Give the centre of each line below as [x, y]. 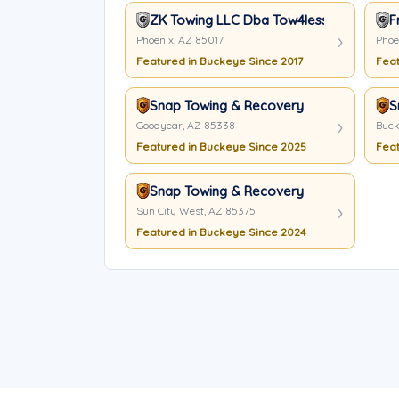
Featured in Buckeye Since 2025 [221, 147]
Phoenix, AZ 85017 [180, 40]
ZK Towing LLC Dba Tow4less [239, 20]
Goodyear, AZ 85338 [186, 125]
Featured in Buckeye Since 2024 [221, 232]
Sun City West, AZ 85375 [196, 211]
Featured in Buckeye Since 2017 [220, 61]
